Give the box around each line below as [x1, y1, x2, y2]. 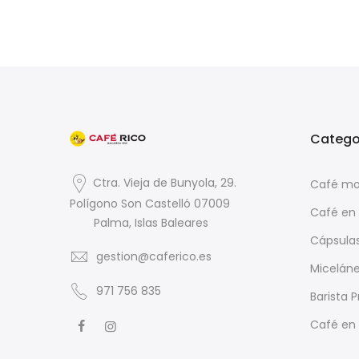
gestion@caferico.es [96, 248, 212, 264]
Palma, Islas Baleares [94, 214, 208, 231]
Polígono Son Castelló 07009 [70, 195, 230, 212]
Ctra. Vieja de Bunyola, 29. [93, 175, 236, 192]
